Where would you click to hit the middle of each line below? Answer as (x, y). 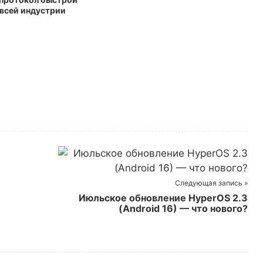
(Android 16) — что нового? (183, 208)
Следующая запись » (211, 183)
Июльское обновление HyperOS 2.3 (163, 198)
